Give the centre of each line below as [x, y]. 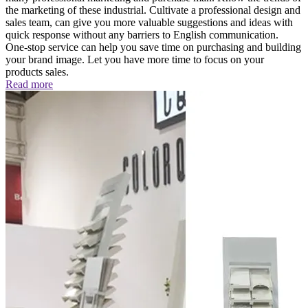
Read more [29, 85]
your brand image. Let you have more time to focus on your [135, 60]
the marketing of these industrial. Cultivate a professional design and [153, 10]
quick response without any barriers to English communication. [142, 35]
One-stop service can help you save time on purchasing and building [153, 47]
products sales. [37, 72]
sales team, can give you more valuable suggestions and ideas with [149, 23]
